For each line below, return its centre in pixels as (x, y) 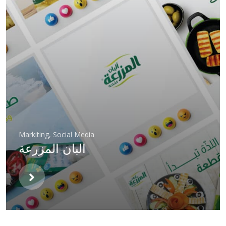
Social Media (74, 134)
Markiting (34, 134)
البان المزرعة (52, 148)
